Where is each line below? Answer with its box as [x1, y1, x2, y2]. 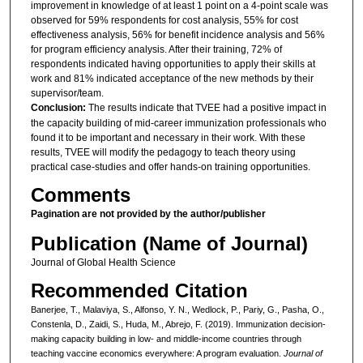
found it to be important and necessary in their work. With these [30, 131, 305, 143]
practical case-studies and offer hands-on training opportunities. [30, 160, 310, 173]
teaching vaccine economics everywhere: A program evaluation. [30, 348, 284, 359]
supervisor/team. [30, 87, 104, 99]
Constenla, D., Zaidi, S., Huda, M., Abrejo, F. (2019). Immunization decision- [30, 319, 326, 330]
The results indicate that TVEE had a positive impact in [88, 101, 327, 113]
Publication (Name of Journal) [30, 232, 308, 254]
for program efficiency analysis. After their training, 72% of [30, 43, 282, 55]
